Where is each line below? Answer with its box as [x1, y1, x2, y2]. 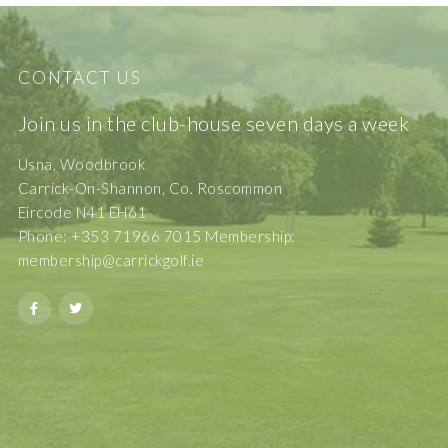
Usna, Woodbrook [17, 155, 146, 173]
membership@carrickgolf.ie [17, 251, 205, 269]
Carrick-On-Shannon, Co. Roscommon [17, 179, 283, 197]
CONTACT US [17, 67, 142, 88]
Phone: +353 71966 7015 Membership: [17, 227, 296, 245]
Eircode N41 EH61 [17, 203, 147, 221]
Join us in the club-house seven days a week [17, 111, 410, 135]
